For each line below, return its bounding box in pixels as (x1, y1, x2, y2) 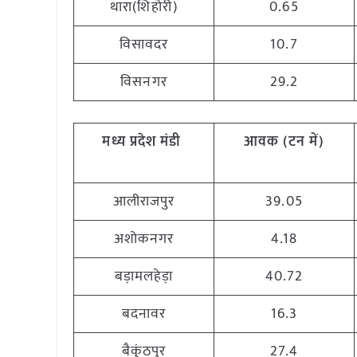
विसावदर (119, 33, 169, 57)
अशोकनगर (113, 227, 175, 251)
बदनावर (121, 302, 167, 326)
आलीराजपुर (112, 190, 175, 214)
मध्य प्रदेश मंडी (102, 130, 182, 154)
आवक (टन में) (243, 130, 325, 154)
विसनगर (120, 70, 167, 94)
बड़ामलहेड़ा (114, 265, 174, 288)
